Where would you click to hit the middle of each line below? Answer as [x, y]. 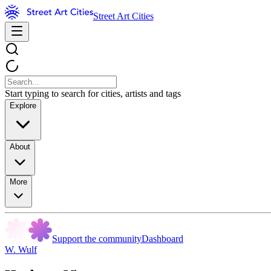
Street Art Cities [123, 16]
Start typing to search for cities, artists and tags [93, 93]
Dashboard [162, 239]
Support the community [97, 239]
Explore [23, 106]
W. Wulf [21, 250]
